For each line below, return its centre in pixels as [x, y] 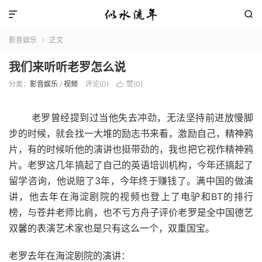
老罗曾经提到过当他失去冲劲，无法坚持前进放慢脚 [131, 118]
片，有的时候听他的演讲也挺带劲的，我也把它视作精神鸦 [131, 149]
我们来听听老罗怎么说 [67, 67]
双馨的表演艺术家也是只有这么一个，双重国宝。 [112, 228]
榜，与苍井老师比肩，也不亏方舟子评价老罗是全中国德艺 [131, 212]
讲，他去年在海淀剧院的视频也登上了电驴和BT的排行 [131, 196]
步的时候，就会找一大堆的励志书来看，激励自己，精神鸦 [131, 133]
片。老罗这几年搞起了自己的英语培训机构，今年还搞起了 [131, 165]
